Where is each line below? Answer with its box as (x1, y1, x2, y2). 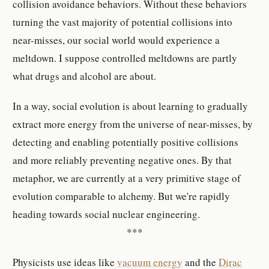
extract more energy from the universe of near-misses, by (13, 116, 253, 131)
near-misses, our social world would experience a (13, 32, 220, 47)
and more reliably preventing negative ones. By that (13, 153, 232, 167)
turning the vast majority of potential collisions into (13, 14, 233, 29)
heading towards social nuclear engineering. (13, 207, 201, 221)
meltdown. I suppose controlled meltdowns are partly (13, 50, 238, 65)
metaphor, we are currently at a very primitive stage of (13, 171, 241, 185)
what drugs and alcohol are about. (13, 68, 157, 83)
